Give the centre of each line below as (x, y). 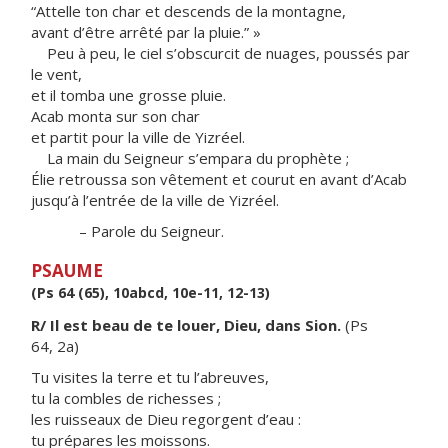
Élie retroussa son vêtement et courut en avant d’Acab (219, 179)
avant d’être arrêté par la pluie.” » (146, 32)
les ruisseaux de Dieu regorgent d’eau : (166, 419)
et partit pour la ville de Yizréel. (138, 137)
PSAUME (67, 270)
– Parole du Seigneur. (127, 231)
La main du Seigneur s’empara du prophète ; (190, 158)
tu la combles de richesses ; (126, 398)
